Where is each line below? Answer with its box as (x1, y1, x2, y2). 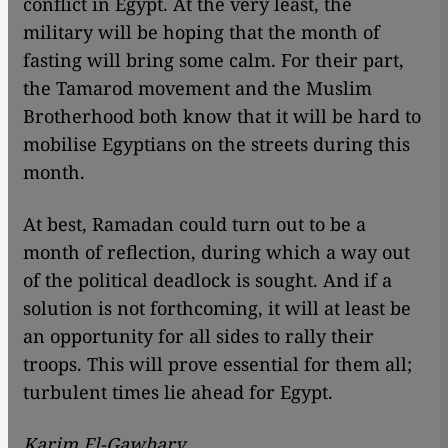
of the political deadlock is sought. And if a (23, 267, 392, 292)
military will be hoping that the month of (23, 19, 380, 44)
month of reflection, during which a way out (23, 239, 410, 264)
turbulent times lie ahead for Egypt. (23, 379, 333, 404)
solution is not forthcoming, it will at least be (23, 295, 411, 320)
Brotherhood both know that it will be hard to (23, 103, 421, 128)
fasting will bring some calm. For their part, (23, 47, 404, 72)
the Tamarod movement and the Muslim (23, 75, 372, 100)
